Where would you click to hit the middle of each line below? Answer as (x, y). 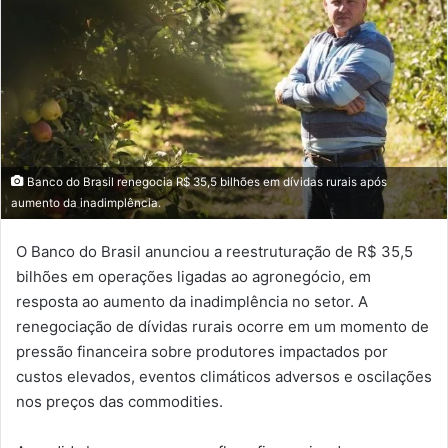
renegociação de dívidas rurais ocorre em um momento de (222, 327)
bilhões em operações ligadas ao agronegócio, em (193, 277)
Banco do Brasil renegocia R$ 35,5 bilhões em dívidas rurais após (205, 182)
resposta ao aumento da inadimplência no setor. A (192, 302)
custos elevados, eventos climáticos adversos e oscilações (224, 377)
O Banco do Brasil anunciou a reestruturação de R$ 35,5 (214, 252)
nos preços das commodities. (119, 402)
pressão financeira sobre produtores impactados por (202, 352)
